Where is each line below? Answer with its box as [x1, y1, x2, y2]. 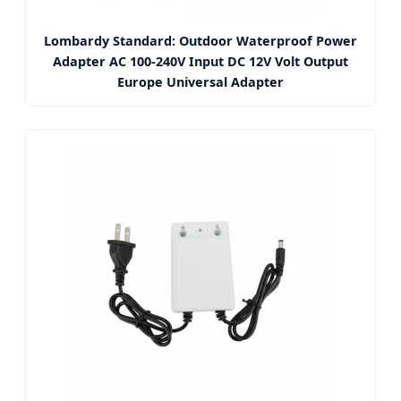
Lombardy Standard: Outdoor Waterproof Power [44, 32, 357, 49]
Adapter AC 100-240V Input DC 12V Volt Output [53, 53, 348, 70]
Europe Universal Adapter [117, 73, 284, 90]
